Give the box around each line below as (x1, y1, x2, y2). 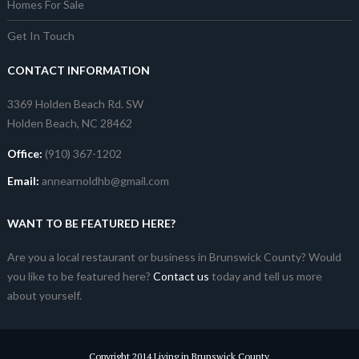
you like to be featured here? (6, 269, 153, 283)
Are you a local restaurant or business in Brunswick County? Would (6, 250, 341, 264)
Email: (6, 174, 39, 188)
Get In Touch (6, 29, 75, 42)
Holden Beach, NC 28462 (6, 116, 132, 130)
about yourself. (6, 288, 82, 302)
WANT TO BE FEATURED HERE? (6, 216, 175, 230)
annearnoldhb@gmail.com (41, 174, 169, 188)
